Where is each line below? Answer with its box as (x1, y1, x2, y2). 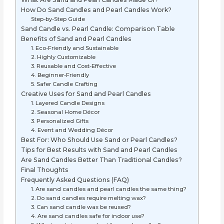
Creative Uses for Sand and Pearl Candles (21, 90, 151, 98)
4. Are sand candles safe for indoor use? (30, 212, 146, 220)
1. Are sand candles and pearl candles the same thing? (30, 185, 188, 193)
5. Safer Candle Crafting (30, 80, 97, 88)
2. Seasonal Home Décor (30, 108, 99, 116)
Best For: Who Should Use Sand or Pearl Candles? (21, 136, 179, 144)
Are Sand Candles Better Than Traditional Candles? (21, 156, 184, 164)
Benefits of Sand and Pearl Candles (21, 35, 132, 43)
